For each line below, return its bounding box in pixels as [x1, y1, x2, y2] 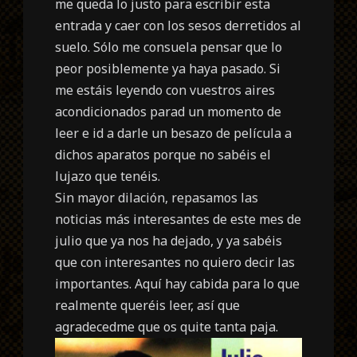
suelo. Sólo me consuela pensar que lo [55, 37, 283, 56]
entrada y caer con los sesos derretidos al [55, 16, 302, 34]
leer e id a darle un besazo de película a [55, 124, 292, 142]
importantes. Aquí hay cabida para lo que [55, 274, 300, 292]
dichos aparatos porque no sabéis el [55, 145, 272, 163]
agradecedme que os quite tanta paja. [55, 317, 279, 335]
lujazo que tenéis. [55, 167, 161, 185]
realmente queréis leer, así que [55, 296, 241, 314]
